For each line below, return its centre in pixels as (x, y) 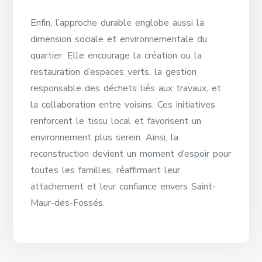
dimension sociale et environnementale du (119, 39)
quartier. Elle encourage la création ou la (116, 56)
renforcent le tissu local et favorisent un (116, 121)
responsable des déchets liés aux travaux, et (126, 88)
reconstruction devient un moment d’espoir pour (131, 154)
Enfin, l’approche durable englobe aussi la (118, 23)
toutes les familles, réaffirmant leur (106, 170)
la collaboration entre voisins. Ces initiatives (123, 105)
